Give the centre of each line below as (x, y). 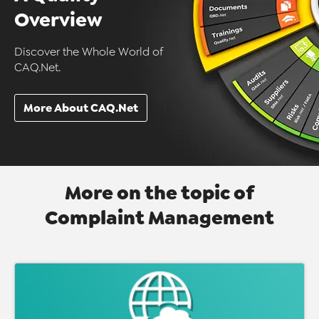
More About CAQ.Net (81, 108)
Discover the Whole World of (89, 52)
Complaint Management (159, 218)
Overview (58, 20)
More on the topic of (159, 193)
